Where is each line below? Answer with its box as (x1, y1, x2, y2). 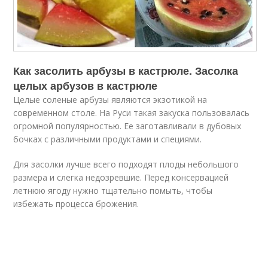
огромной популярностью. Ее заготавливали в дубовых (13, 120, 242, 132)
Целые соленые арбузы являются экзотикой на (13, 93, 208, 105)
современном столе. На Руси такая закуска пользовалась (13, 106, 250, 118)
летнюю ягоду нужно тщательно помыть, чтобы (13, 184, 213, 196)
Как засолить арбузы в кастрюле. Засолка (13, 62, 239, 78)
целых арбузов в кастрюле (13, 77, 158, 93)
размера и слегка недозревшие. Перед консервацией (13, 171, 229, 183)
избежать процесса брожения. (13, 197, 139, 209)
